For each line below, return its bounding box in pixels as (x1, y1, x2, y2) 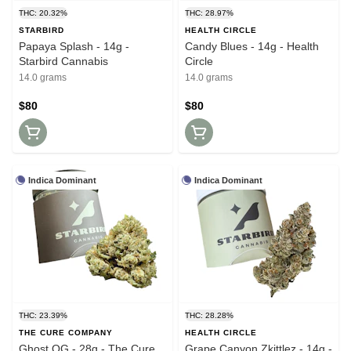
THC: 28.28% (185, 310, 233, 320)
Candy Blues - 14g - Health (185, 39, 319, 52)
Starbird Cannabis (19, 54, 108, 67)
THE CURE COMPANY (19, 327, 113, 337)
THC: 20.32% (19, 8, 67, 17)
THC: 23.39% (19, 310, 67, 320)
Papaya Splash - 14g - (19, 39, 129, 52)
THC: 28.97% (185, 8, 233, 17)
